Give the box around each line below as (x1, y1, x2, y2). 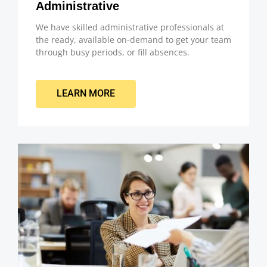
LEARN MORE (57, 88, 115, 100)
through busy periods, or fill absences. (36, 46, 190, 58)
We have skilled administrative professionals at (36, 21, 224, 33)
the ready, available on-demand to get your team (36, 33, 231, 45)
